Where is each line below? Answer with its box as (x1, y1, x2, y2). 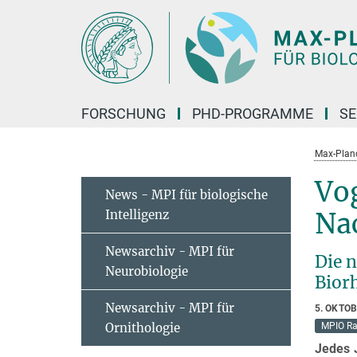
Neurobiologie (105, 264, 188, 279)
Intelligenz (105, 207, 169, 222)
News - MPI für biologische (105, 187, 268, 202)
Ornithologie (105, 320, 180, 335)
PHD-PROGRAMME (192, 105, 313, 122)
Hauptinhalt (4, 7, 70, 22)
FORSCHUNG (81, 105, 166, 122)
